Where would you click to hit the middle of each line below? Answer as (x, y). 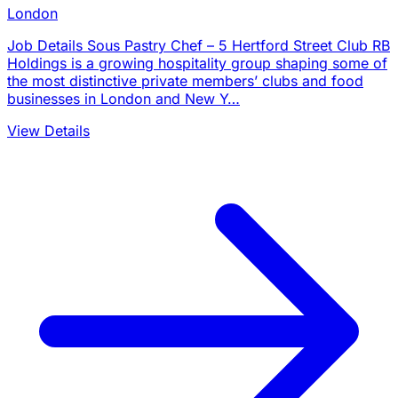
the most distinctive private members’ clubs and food (185, 80)
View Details (48, 130)
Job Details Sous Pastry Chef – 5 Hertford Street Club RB (199, 45)
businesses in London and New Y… (123, 98)
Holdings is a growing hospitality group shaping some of (197, 63)
